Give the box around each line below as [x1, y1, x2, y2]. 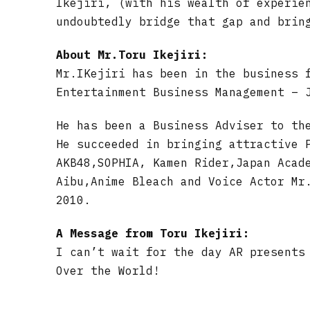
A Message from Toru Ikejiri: [55, 226, 250, 241]
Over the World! [55, 264, 160, 278]
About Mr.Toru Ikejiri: [55, 48, 208, 62]
